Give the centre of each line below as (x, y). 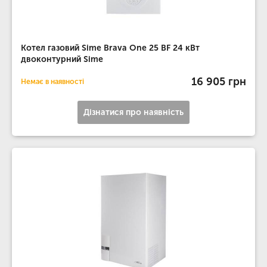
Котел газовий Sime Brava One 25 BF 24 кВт (110, 48)
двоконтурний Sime (62, 59)
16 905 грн (219, 81)
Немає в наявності (52, 82)
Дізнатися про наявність (133, 112)
